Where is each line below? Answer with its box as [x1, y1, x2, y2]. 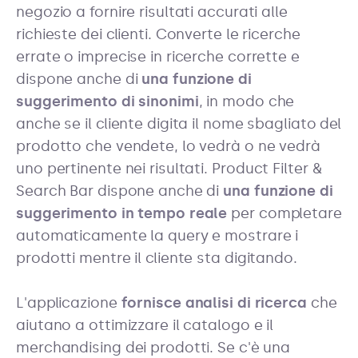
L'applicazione [16, 294, 117, 312]
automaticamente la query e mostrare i [16, 227, 299, 245]
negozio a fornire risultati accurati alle [16, 3, 288, 21]
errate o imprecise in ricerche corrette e [16, 48, 300, 66]
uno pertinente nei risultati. [16, 160, 209, 177]
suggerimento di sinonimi [16, 93, 199, 110]
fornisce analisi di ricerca [117, 294, 311, 312]
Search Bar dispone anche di [16, 182, 220, 200]
